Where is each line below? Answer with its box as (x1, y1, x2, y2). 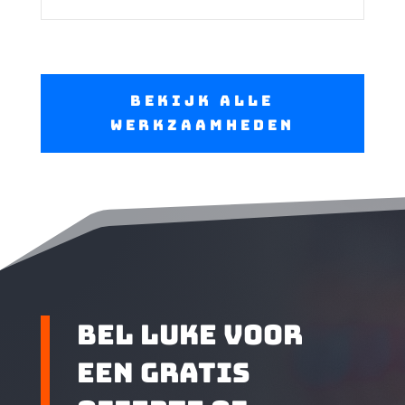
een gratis (76, 354, 250, 391)
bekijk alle (130, 91, 275, 111)
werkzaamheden (109, 116, 295, 136)
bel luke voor (76, 316, 303, 353)
